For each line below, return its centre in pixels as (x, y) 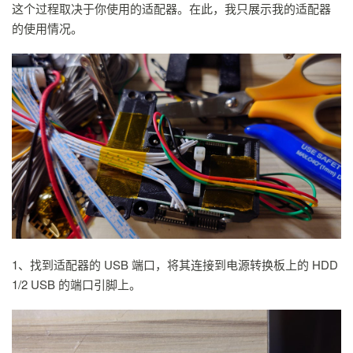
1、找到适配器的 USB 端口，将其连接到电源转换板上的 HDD (175, 265)
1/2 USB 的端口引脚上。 (76, 284)
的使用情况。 (47, 28)
